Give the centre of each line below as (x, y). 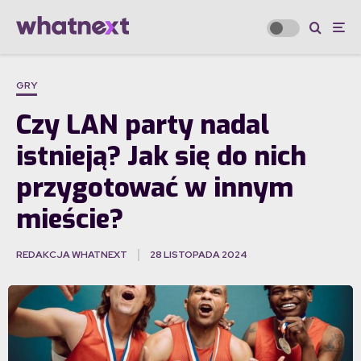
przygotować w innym (155, 188)
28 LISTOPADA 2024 (199, 255)
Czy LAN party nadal (143, 125)
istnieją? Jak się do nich (161, 157)
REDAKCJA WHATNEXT (72, 255)
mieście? (70, 220)
